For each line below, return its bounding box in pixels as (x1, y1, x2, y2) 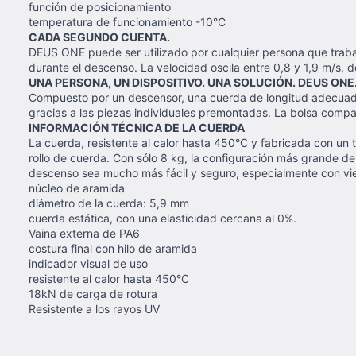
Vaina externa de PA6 (29, 226, 140, 240)
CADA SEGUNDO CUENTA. (29, 30, 170, 44)
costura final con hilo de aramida (29, 242, 197, 255)
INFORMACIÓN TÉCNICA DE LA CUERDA (29, 121, 245, 134)
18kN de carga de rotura (29, 287, 157, 300)
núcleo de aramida (29, 181, 125, 195)
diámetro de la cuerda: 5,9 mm (29, 196, 189, 210)
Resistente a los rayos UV (29, 302, 160, 315)
